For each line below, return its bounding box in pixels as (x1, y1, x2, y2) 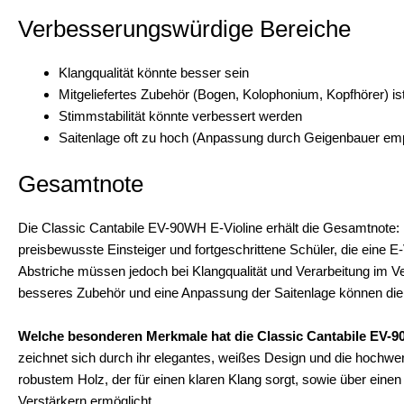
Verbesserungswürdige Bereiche (18, 15, 351, 42)
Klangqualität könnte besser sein (59, 65, 249, 80)
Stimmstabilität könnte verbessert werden (59, 108, 302, 124)
